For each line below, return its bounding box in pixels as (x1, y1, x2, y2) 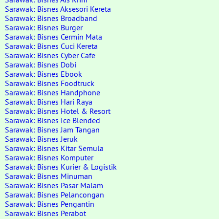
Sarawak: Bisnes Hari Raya (5, 97, 92, 107)
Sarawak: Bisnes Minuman (5, 171, 92, 181)
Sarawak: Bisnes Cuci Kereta (5, 41, 98, 51)
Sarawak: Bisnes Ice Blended (5, 115, 100, 125)
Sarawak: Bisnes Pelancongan (5, 190, 104, 199)
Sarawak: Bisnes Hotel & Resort (5, 106, 110, 116)
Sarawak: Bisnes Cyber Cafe (5, 50, 95, 60)
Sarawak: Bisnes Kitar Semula (5, 143, 104, 153)
